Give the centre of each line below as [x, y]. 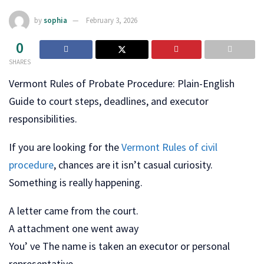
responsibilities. [43, 118]
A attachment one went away [74, 228]
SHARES [20, 62]
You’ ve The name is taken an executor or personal [119, 246]
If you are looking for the [65, 147]
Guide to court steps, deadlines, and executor [109, 101]
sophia [55, 20]
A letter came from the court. [74, 210]
